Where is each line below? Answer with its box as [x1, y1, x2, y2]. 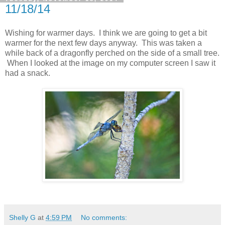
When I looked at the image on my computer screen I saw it [5, 58, 215, 67]
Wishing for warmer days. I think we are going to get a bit [5, 28, 207, 37]
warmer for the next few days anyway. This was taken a [5, 38, 202, 47]
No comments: [81, 213, 128, 221]
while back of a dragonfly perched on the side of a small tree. [5, 48, 219, 57]
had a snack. [5, 68, 54, 77]
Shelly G [9, 213, 36, 221]
